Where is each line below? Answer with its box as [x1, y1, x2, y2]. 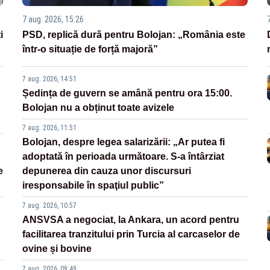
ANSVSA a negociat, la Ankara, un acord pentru [22, 215, 240, 225]
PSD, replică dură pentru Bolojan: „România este [22, 30, 246, 40]
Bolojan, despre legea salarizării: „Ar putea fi [22, 137, 225, 148]
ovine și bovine [22, 243, 92, 254]
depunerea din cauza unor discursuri [22, 166, 192, 177]
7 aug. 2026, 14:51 [22, 75, 77, 84]
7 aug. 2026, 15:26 [22, 14, 84, 25]
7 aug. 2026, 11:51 [22, 124, 77, 133]
